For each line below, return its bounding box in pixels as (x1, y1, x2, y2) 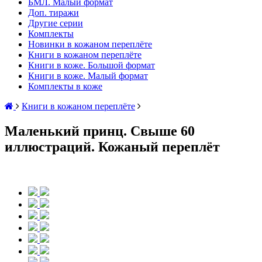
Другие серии (28, 18, 83, 28)
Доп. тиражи (28, 8, 79, 18)
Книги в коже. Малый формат (28, 71, 148, 81)
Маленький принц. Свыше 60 (5, 123, 195, 139)
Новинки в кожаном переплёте (28, 39, 152, 49)
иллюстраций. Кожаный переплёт (5, 139, 220, 154)
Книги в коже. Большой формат (28, 60, 155, 70)
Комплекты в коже (28, 81, 102, 91)
